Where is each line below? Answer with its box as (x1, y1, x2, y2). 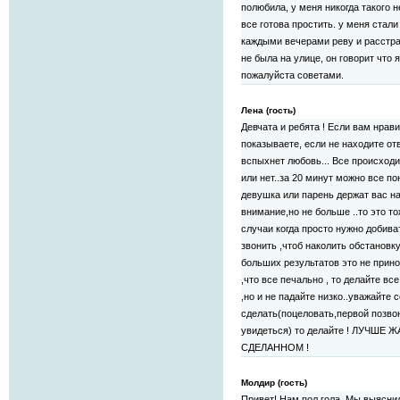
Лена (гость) (241, 105, 296, 116)
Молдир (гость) (241, 378, 307, 388)
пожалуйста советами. (241, 70, 344, 81)
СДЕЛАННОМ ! (241, 342, 309, 354)
